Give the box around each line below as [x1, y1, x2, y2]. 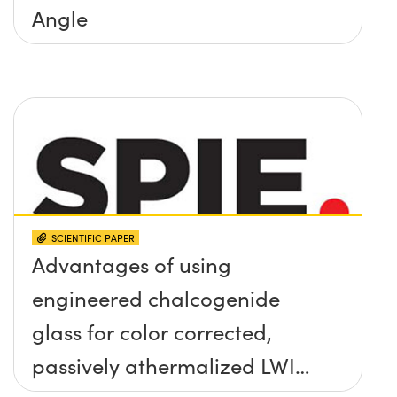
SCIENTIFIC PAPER [51, 230, 135, 245]
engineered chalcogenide [32, 283, 280, 312]
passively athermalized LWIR [32, 350, 308, 379]
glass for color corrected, [32, 316, 272, 346]
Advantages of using [32, 249, 231, 278]
